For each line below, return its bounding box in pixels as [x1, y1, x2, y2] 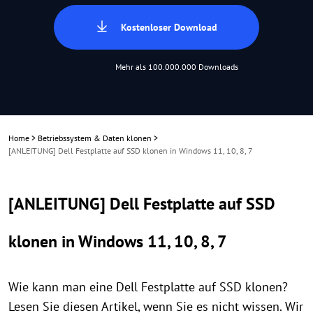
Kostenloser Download [121, 21, 217, 34]
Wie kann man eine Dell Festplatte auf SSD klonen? [8, 279, 288, 295]
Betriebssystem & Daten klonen [38, 133, 152, 143]
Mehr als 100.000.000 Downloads [115, 61, 238, 72]
